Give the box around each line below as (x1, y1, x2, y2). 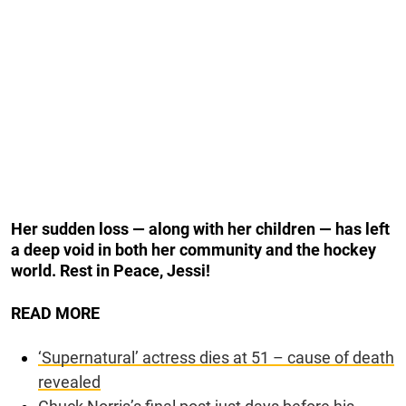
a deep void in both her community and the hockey (11, 240, 376, 260)
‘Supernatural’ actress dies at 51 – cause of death (38, 348, 394, 368)
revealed (38, 372, 101, 392)
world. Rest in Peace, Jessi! (11, 261, 210, 281)
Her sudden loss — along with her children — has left (11, 219, 390, 239)
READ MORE (11, 304, 100, 324)
